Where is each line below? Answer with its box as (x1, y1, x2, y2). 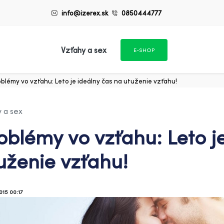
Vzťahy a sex (60, 45, 106, 55)
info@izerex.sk (61, 8, 108, 17)
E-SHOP (133, 46, 154, 53)
